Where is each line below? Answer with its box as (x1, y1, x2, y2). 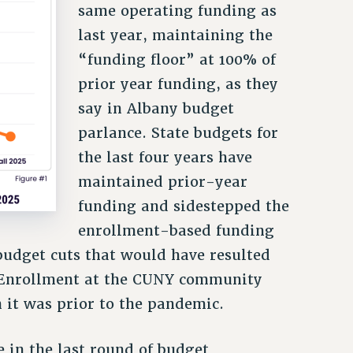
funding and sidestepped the (77, 196, 289, 215)
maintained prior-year (77, 172, 247, 191)
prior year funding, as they (77, 74, 278, 93)
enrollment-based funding (77, 221, 274, 240)
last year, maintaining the (77, 25, 273, 44)
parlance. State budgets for (77, 123, 278, 142)
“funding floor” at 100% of (77, 50, 276, 69)
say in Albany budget (77, 98, 234, 117)
